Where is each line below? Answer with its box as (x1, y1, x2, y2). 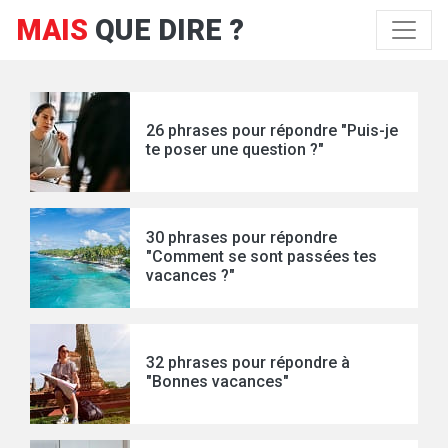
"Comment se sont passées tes (146, 246, 377, 266)
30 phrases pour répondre (146, 227, 337, 247)
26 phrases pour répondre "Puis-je (146, 121, 398, 140)
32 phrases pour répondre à (146, 353, 350, 372)
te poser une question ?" (146, 140, 324, 159)
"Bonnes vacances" (146, 372, 289, 391)
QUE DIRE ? (95, 13, 244, 47)
